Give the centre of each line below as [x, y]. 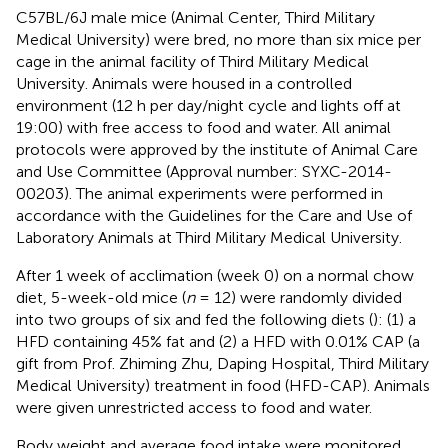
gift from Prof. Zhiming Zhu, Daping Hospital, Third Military [222, 363]
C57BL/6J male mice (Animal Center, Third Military [195, 17]
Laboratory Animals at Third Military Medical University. [209, 237]
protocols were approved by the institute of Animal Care [217, 149]
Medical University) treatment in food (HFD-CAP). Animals [223, 385]
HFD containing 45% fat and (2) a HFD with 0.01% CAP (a [218, 341]
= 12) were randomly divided [298, 297]
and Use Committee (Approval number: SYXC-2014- [204, 171]
